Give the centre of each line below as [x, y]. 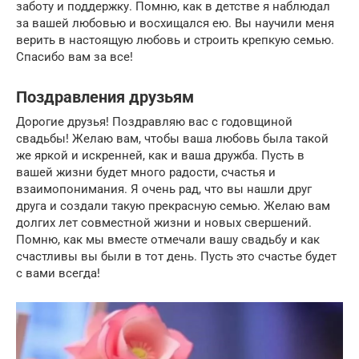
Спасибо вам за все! [75, 56]
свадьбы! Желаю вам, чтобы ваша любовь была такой [172, 138]
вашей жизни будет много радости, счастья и [146, 172]
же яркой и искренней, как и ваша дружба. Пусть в [160, 155]
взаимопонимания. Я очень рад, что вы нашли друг [164, 189]
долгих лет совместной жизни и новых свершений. [164, 222]
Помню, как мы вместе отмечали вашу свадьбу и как [168, 239]
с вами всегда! [58, 273]
